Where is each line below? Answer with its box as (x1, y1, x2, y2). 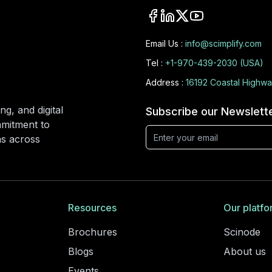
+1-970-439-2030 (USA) (165, 58, 263, 68)
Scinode (223, 226, 260, 239)
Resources (68, 202, 117, 214)
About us (223, 245, 266, 258)
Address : (146, 77, 183, 87)
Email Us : (146, 38, 183, 49)
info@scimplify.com (185, 38, 262, 49)
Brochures (68, 226, 117, 239)
